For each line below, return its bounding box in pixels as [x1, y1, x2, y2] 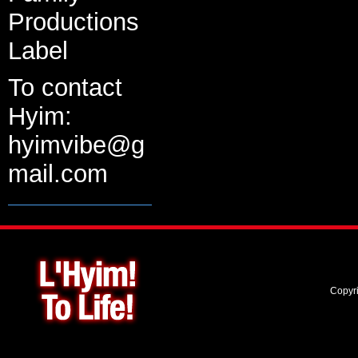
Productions [8, 8, 139, 37]
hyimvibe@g [8, 131, 145, 160]
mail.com [8, 160, 108, 189]
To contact [8, 74, 122, 102]
